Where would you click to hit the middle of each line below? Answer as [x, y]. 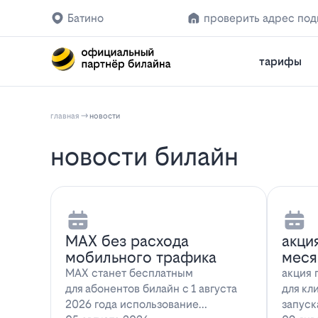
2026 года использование [132, 305]
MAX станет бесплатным [129, 273]
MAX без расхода [127, 241]
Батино [86, 18]
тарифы [280, 61]
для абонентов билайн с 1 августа [151, 289]
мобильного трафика [141, 258]
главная [65, 116]
